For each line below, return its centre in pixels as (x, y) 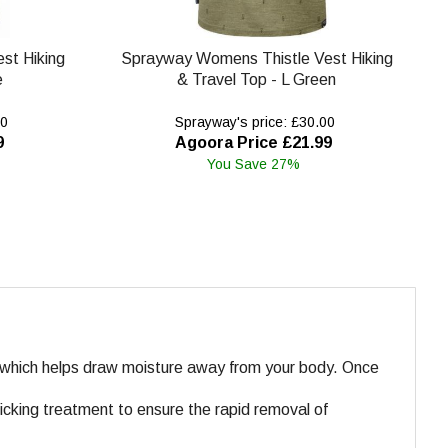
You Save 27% (253, 163)
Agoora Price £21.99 (253, 142)
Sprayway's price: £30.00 (253, 121)
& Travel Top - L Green (257, 79)
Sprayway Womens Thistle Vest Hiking (256, 58)
